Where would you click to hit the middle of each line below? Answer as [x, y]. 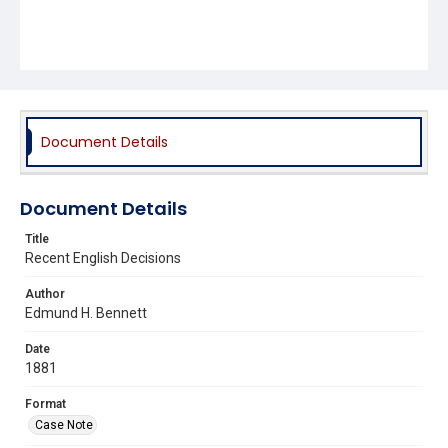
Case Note [64, 424]
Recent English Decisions [103, 257]
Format [45, 403]
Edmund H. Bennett [86, 312]
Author [45, 293]
